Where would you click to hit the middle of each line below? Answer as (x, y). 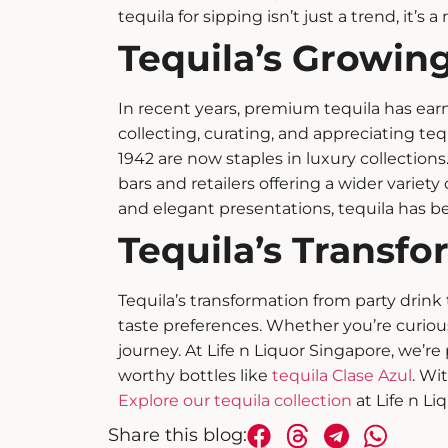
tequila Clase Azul (341, 376)
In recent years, (180, 109)
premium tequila (311, 109)
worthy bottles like (194, 376)
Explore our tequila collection (234, 401)
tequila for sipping (190, 17)
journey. (149, 351)
